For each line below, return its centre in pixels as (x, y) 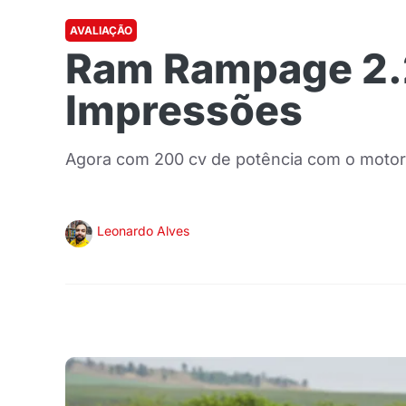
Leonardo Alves (143, 231)
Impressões (184, 110)
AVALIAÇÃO (101, 30)
